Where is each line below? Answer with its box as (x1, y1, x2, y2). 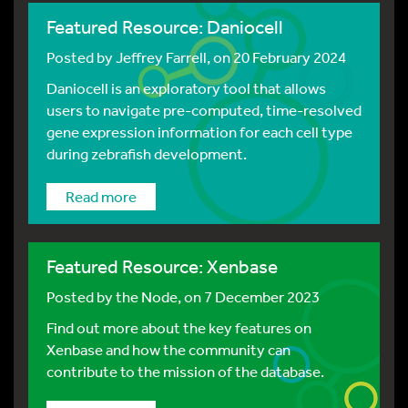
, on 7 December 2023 (178, 287, 320, 306)
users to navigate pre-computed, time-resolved (46, 100, 362, 119)
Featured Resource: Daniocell (46, 15, 283, 38)
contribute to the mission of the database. (46, 362, 324, 381)
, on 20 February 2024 (207, 47, 346, 66)
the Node (116, 287, 178, 306)
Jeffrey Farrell (116, 47, 207, 66)
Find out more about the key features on (46, 318, 311, 337)
